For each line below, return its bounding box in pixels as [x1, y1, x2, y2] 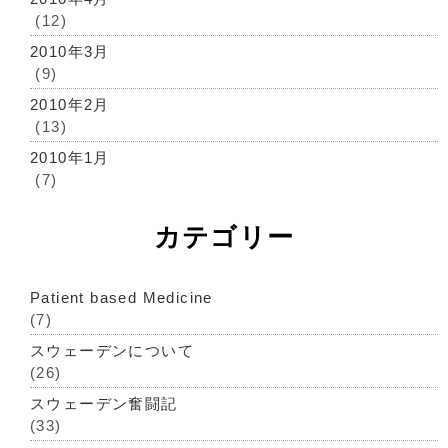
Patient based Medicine [30, 289, 213, 306]
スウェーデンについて [30, 342, 194, 359]
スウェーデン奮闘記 [30, 395, 178, 412]
